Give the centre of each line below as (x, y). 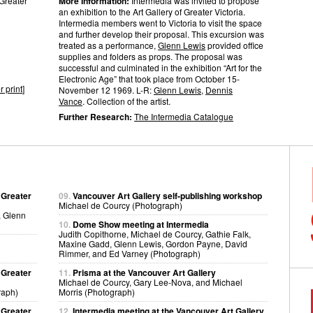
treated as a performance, (108, 45)
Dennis (219, 90)
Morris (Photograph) (97, 292)
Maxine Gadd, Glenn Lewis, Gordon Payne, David (153, 243)
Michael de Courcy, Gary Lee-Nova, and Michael (151, 282)
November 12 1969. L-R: (106, 90)
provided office (234, 45)
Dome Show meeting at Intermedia (141, 224)
